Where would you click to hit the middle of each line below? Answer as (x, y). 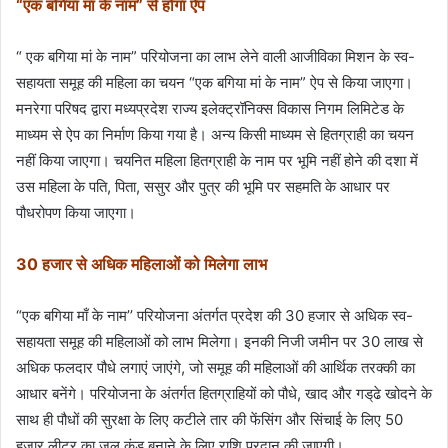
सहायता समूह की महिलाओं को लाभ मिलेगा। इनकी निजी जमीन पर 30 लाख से (219, 342)
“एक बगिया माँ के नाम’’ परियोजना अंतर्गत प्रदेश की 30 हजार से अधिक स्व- (214, 316)
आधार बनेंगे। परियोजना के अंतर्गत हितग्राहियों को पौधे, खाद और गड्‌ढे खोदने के (224, 394)
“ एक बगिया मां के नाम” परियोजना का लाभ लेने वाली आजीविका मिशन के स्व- (215, 57)
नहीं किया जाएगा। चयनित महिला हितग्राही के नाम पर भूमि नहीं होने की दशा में (217, 161)
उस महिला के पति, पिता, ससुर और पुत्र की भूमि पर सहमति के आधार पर (203, 187)
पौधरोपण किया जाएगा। (76, 213)
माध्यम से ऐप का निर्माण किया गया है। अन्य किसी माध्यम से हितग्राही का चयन (215, 135)
